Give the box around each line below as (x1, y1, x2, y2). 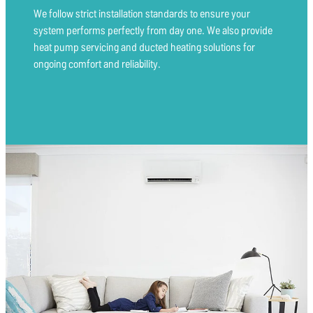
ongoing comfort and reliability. (34, 56, 161, 71)
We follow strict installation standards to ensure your (34, 6, 250, 20)
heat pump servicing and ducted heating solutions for (34, 39, 255, 54)
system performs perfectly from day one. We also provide (34, 22, 272, 37)
